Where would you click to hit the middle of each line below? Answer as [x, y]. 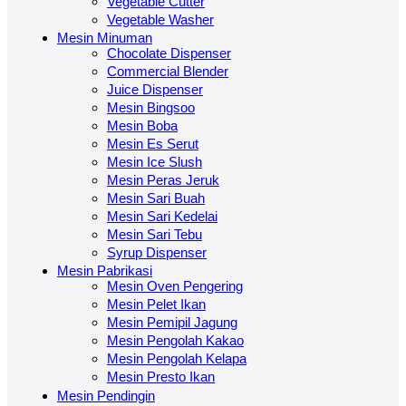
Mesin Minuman [105, 37]
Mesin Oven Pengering [175, 286]
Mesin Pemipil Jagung [172, 323]
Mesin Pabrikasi [105, 271]
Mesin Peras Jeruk [163, 180]
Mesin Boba [142, 126]
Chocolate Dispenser [169, 53]
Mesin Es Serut [153, 144]
